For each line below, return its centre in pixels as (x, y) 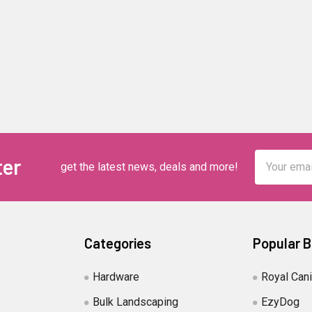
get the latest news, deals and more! (149, 166)
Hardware (116, 276)
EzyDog (280, 302)
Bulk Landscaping (136, 302)
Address (276, 174)
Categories (118, 243)
